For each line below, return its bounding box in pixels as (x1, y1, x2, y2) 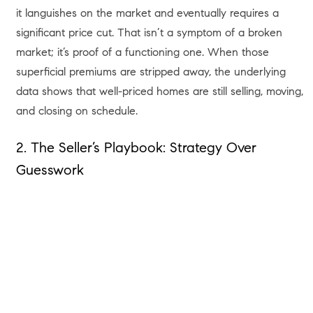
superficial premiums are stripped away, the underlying (15, 64, 286, 78)
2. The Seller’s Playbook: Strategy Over (15, 138, 256, 156)
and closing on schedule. (15, 103, 138, 117)
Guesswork (15, 161, 84, 179)
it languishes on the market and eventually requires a (15, 5, 279, 20)
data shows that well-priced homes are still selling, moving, (15, 83, 303, 98)
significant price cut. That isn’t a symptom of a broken (15, 24, 282, 39)
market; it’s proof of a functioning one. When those (15, 44, 269, 59)
